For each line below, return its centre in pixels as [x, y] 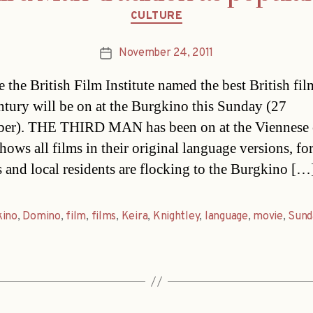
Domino [42, 217]
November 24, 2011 [166, 53]
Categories [186, 10]
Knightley [176, 217]
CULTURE [156, 16]
